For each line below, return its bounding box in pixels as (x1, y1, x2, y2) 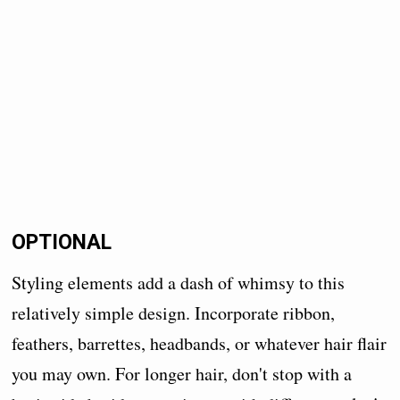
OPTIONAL (12, 229, 112, 255)
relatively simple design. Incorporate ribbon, (12, 300, 336, 325)
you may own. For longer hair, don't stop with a (12, 361, 353, 386)
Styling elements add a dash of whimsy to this (12, 270, 346, 295)
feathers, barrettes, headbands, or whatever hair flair (12, 330, 387, 355)
